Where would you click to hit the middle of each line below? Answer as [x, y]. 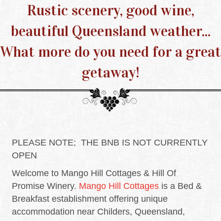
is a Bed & [180, 186]
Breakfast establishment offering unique [90, 199]
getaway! [110, 72]
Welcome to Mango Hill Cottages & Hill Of [94, 173]
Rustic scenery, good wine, [110, 10]
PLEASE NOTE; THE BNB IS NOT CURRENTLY [110, 143]
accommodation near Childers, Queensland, [98, 212]
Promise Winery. [45, 186]
